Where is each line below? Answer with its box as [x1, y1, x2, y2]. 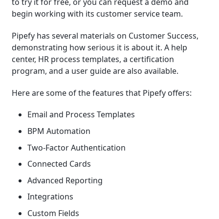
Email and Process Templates [27, 109, 135, 120]
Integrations [27, 191, 73, 202]
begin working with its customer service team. [12, 8, 183, 19]
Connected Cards [27, 158, 91, 170]
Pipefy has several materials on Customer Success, [12, 30, 198, 41]
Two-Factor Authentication [27, 142, 126, 153]
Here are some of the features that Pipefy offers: [12, 87, 192, 98]
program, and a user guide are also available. [12, 65, 178, 76]
